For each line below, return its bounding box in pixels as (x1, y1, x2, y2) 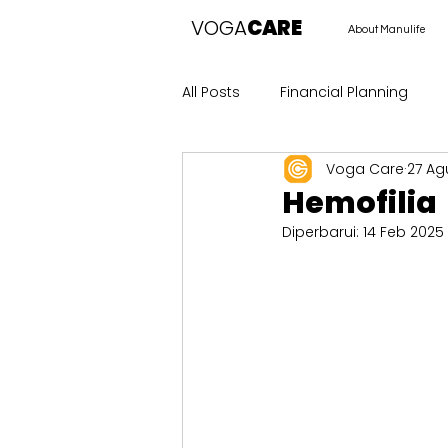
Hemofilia (282, 182, 437, 224)
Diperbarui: (282, 222, 363, 242)
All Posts (182, 81, 240, 102)
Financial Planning (280, 81, 408, 102)
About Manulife (347, 24, 426, 35)
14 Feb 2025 (363, 222, 444, 242)
